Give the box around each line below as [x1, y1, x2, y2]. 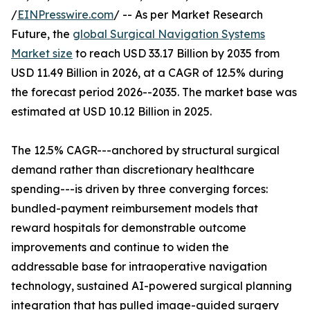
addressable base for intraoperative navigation [11, 259, 267, 274]
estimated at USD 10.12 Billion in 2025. [11, 104, 212, 119]
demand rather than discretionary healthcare [11, 163, 255, 177]
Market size [11, 46, 73, 61]
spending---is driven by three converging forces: [11, 182, 268, 197]
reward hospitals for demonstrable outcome [11, 221, 246, 235]
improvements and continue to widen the [11, 240, 229, 255]
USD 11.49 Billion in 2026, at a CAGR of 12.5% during [11, 66, 284, 80]
